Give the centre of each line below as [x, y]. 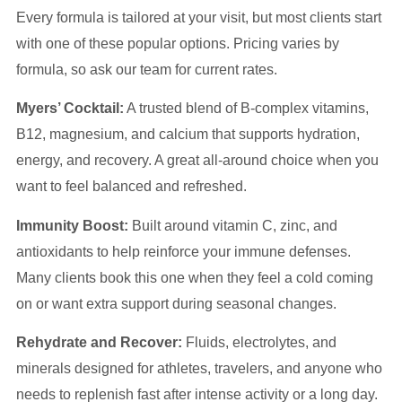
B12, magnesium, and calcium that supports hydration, [188, 135]
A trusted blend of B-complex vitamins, [246, 109]
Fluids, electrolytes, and [259, 342]
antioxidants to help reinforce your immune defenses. [184, 251]
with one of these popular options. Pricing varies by [178, 43]
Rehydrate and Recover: [99, 342]
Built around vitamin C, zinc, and [233, 225]
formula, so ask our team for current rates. [147, 69]
